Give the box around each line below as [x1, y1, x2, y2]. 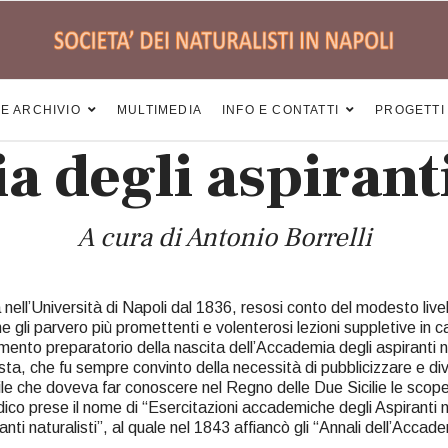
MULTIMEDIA [117, 103, 203, 117]
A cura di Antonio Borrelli [76, 220, 372, 255]
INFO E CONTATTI [222, 103, 340, 117]
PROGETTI [375, 103, 445, 117]
